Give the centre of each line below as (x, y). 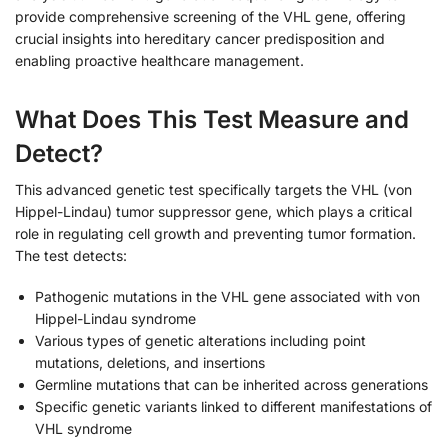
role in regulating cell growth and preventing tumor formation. (215, 233)
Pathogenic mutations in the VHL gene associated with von (227, 297)
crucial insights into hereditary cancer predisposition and (200, 38)
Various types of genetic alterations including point (200, 341)
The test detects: (71, 255)
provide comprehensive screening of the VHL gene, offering (210, 16)
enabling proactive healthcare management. (159, 60)
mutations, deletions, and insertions (150, 363)
